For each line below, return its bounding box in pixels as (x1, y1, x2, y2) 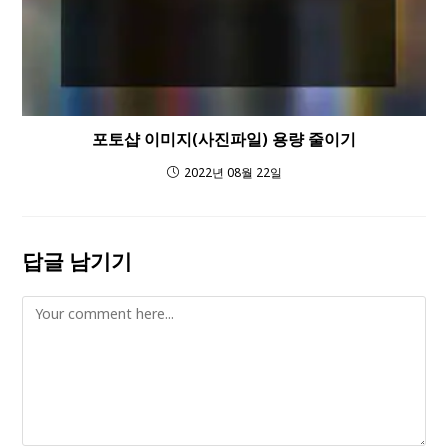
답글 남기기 (22, 247, 133, 276)
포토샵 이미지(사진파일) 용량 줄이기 (92, 128, 356, 151)
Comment (21, 298, 88, 318)
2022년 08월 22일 (183, 164, 282, 182)
